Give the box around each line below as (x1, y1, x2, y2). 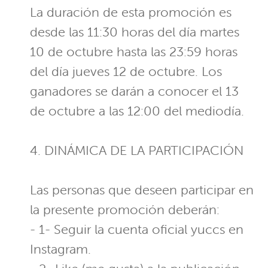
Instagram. (30, 241, 91, 258)
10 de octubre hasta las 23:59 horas (30, 44, 237, 60)
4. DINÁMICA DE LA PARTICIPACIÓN (30, 142, 243, 159)
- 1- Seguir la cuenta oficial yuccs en (30, 221, 243, 238)
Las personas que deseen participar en (30, 182, 254, 199)
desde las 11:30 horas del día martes (30, 24, 239, 41)
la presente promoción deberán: (30, 202, 220, 218)
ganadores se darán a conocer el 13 (30, 83, 239, 100)
